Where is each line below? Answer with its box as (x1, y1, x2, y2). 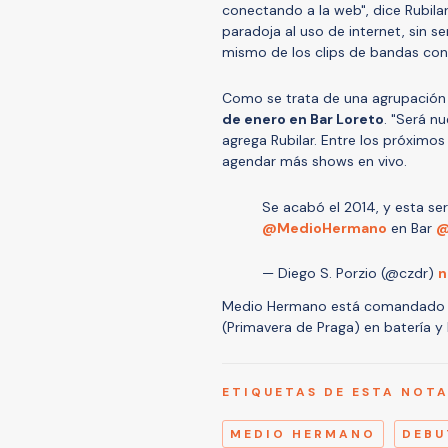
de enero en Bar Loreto (222, 109, 384, 128)
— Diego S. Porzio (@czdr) (262, 263, 438, 282)
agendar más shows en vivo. (222, 151, 407, 170)
